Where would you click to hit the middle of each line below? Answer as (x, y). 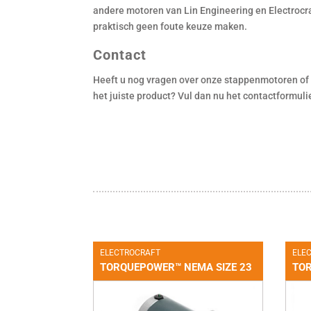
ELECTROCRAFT (131, 252)
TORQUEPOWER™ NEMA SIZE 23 (176, 267)
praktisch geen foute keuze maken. (170, 26)
